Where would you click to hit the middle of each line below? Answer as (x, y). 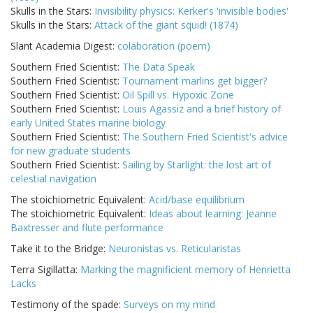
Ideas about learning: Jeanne (213, 214)
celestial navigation (53, 179)
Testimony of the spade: (67, 305)
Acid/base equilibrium (197, 200)
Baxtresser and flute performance (87, 228)
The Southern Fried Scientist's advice (205, 137)
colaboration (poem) (164, 46)
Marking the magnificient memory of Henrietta (185, 270)
